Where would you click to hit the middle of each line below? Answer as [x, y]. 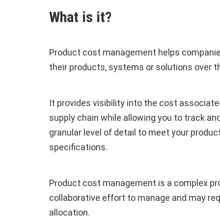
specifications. [78, 147]
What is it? [80, 17]
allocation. [71, 212]
